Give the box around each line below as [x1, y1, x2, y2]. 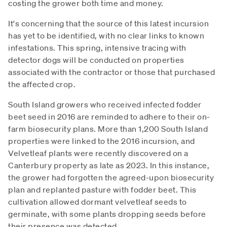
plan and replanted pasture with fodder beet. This [8, 184, 197, 195]
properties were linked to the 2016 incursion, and [8, 135, 195, 146]
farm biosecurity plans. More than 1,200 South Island [8, 123, 208, 134]
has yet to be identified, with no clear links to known [8, 30, 204, 41]
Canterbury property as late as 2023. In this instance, [8, 160, 209, 170]
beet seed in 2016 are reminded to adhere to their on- [8, 111, 210, 122]
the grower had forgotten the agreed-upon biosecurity [8, 172, 214, 182]
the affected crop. [8, 79, 75, 89]
